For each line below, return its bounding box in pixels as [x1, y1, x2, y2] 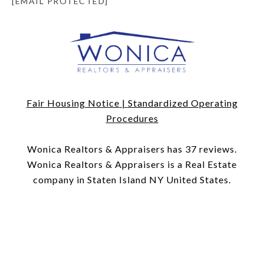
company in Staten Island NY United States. [33, 174, 231, 186]
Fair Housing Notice [26, 97, 120, 109]
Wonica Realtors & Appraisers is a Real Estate [27, 159, 237, 170]
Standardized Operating [127, 97, 238, 109]
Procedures [105, 113, 159, 124]
